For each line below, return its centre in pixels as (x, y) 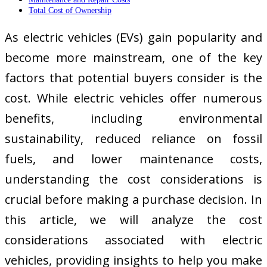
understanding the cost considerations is (133, 179)
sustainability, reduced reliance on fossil (133, 139)
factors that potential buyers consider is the (133, 78)
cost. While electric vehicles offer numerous (133, 98)
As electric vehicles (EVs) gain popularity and (133, 38)
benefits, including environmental (133, 119)
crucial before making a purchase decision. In (133, 200)
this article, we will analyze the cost (133, 220)
